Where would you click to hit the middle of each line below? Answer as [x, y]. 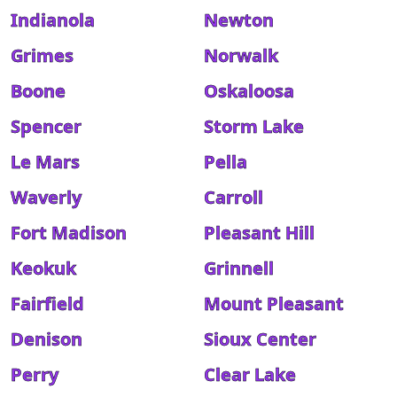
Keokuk [43, 268]
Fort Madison [69, 233]
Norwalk [241, 55]
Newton [239, 20]
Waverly [46, 197]
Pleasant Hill [259, 233]
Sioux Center [260, 339]
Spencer [46, 126]
